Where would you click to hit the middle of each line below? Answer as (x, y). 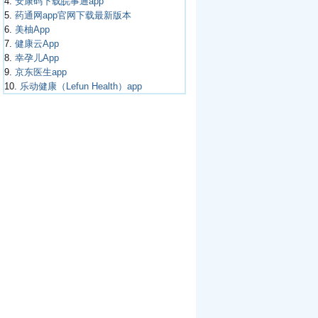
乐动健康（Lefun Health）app (81, 86)
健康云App (37, 44)
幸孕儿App (37, 58)
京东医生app (40, 72)
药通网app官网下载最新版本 (73, 15)
